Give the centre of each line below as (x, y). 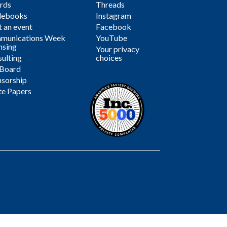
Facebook (114, 26)
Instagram (114, 15)
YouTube (112, 37)
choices (109, 57)
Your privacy (118, 49)
